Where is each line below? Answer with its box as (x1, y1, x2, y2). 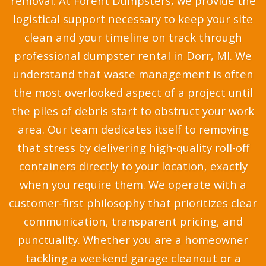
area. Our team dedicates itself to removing (17, 122, 249, 137)
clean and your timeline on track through (24, 30, 242, 45)
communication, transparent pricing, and (23, 214, 243, 229)
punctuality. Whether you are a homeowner (18, 232, 248, 248)
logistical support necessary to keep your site (13, 11, 253, 27)
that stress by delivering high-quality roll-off (17, 140, 249, 156)
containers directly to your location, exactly (18, 159, 248, 174)
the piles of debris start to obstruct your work (12, 103, 254, 119)
